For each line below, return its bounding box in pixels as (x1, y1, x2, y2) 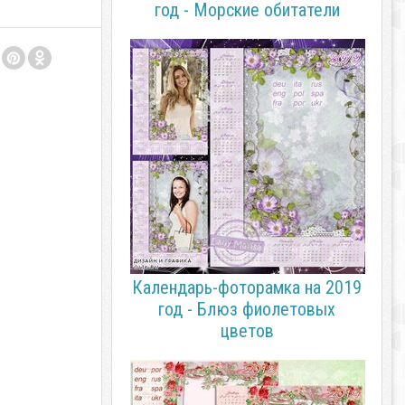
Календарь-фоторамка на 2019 (132, 277, 362, 298)
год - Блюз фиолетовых (158, 298, 335, 320)
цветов (220, 320, 274, 342)
